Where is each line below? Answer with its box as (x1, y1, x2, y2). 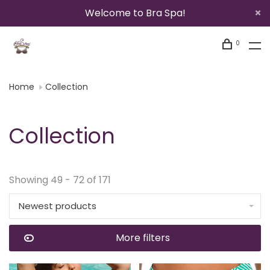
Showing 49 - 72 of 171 (9, 173, 111, 187)
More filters (116, 231, 170, 245)
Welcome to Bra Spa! (84, 6, 186, 20)
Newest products (19, 199, 96, 212)
